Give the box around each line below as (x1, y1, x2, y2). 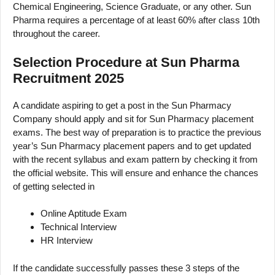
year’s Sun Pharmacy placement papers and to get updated (13, 140, 251, 151)
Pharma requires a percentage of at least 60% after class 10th (13, 15, 260, 26)
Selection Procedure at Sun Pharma (13, 54, 239, 70)
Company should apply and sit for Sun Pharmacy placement (13, 113, 254, 124)
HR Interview (41, 235, 93, 246)
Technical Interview (41, 222, 117, 233)
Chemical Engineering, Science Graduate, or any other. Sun (13, 1, 251, 12)
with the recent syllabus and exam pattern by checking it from (13, 153, 258, 165)
